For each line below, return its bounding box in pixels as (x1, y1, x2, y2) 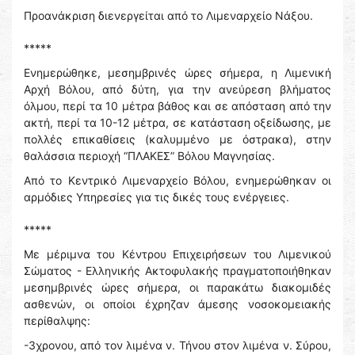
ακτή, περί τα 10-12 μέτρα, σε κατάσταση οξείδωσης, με (24, 116, 331, 130)
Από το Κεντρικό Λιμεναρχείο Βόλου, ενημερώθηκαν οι (24, 174, 331, 188)
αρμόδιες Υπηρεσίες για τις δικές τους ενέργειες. (24, 190, 289, 204)
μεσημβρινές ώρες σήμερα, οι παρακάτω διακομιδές (24, 281, 331, 295)
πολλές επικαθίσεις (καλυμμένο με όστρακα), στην (24, 132, 331, 147)
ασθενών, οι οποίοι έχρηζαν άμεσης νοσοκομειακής (24, 297, 331, 311)
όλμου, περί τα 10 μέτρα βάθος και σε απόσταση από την (24, 99, 331, 113)
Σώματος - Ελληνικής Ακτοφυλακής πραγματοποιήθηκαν (24, 264, 331, 278)
